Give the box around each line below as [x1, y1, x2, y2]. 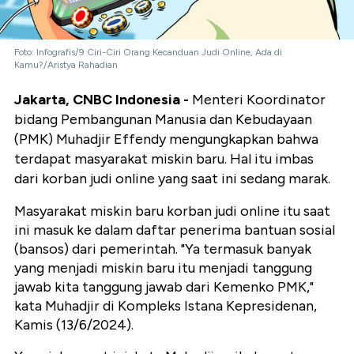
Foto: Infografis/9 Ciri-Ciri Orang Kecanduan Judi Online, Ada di [14, 47, 282, 58]
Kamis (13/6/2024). [14, 316, 134, 334]
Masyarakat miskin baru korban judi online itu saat [14, 202, 330, 220]
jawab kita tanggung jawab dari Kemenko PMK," [14, 278, 314, 296]
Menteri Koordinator [189, 91, 326, 109]
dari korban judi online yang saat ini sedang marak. [14, 170, 330, 188]
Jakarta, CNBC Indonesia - [14, 91, 189, 109]
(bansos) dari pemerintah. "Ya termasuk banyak [14, 240, 311, 258]
